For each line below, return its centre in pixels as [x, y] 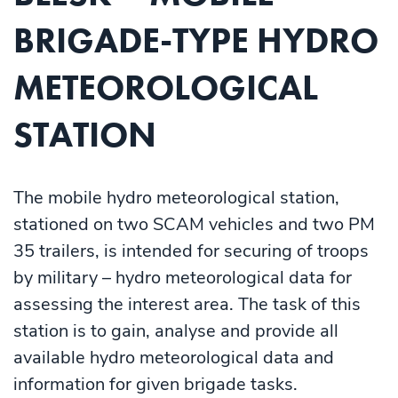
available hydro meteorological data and [174, 358]
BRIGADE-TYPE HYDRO [196, 41]
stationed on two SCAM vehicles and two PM [194, 225]
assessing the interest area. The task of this [187, 305]
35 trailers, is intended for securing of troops [191, 251]
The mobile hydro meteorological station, [176, 198]
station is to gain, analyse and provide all [176, 331]
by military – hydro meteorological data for [183, 278]
